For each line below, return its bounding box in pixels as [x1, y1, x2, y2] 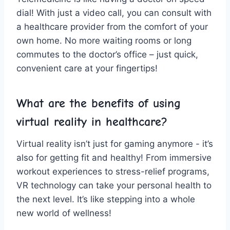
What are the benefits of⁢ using [16, 95, 181, 110]
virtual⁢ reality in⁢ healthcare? [16, 114, 167, 129]
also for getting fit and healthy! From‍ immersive [16, 152, 212, 163]
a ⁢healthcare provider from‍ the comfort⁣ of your [16, 21, 208, 32]
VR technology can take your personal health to [16, 180, 212, 190]
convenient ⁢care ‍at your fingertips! [16, 63, 158, 73]
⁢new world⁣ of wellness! [16, 207, 111, 218]
